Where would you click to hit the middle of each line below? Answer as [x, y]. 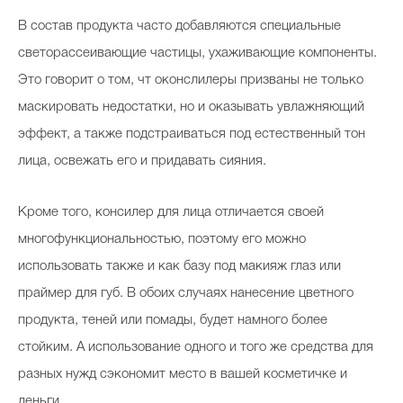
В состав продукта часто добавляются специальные [179, 26]
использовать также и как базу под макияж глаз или [179, 266]
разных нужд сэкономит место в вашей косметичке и [183, 374]
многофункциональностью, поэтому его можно [162, 239]
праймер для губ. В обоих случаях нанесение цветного [186, 293]
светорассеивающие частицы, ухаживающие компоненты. [197, 53]
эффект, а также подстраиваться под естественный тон [192, 134]
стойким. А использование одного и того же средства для [196, 347]
